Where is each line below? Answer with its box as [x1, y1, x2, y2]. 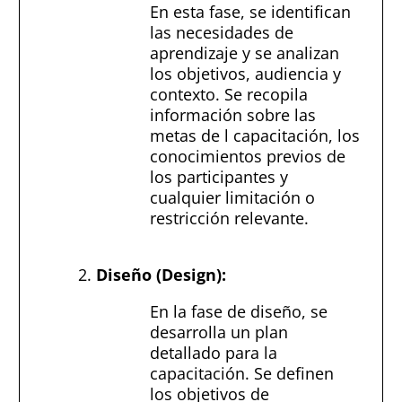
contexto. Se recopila [150, 83, 308, 106]
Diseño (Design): [96, 263, 226, 285]
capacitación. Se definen [150, 362, 334, 384]
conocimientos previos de [150, 145, 345, 168]
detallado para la [150, 341, 277, 363]
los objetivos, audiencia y [150, 63, 341, 85]
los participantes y [150, 166, 288, 188]
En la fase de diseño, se [150, 300, 328, 322]
